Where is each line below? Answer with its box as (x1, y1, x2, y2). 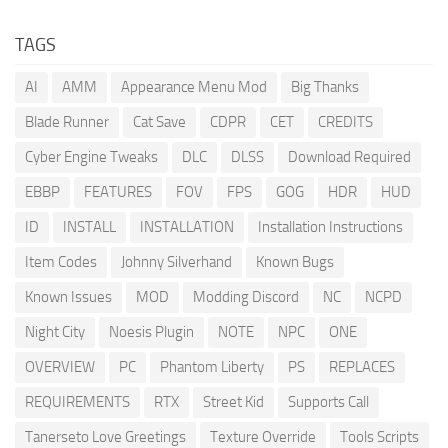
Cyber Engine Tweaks (25, 148, 158, 167)
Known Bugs (256, 253, 334, 272)
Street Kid (203, 393, 264, 412)
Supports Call (288, 393, 369, 412)
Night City (25, 323, 85, 342)
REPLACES (329, 358, 395, 377)
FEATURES (84, 183, 152, 202)
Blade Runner (25, 113, 109, 132)
